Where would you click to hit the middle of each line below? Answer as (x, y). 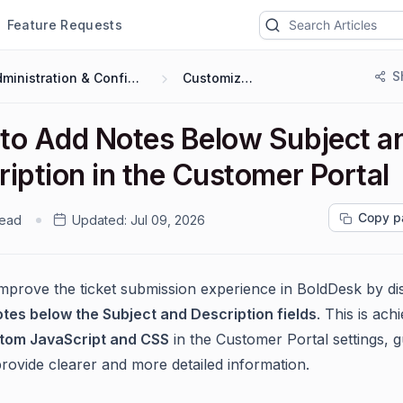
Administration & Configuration (134, 78)
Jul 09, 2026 (168, 220)
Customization (247, 78)
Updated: (99, 220)
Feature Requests (64, 24)
